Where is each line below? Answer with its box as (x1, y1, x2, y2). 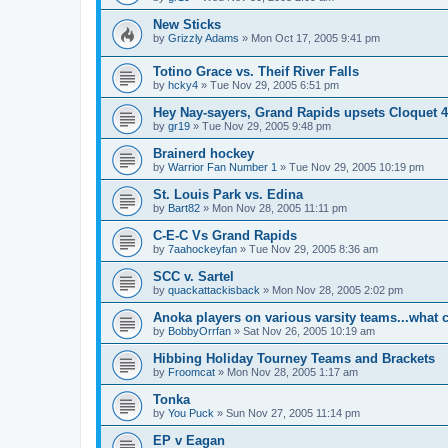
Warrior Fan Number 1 (168, 160, 277, 173)
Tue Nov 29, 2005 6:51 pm (210, 78, 339, 91)
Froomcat (168, 365, 215, 378)
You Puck (168, 406, 214, 419)
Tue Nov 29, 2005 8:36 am (249, 242, 378, 255)
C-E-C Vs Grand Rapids (153, 227, 297, 243)
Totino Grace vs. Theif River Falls (153, 63, 359, 79)
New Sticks (153, 16, 221, 32)
